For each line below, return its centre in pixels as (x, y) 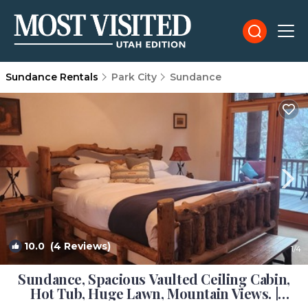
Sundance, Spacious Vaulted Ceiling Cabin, (154, 279)
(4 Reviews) (78, 246)
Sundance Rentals (53, 77)
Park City (134, 77)
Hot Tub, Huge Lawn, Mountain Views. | (154, 293)
